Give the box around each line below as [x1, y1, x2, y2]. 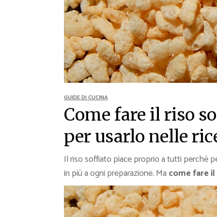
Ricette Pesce [112, 28, 154, 40]
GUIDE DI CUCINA [64, 93, 108, 103]
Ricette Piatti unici [112, 12, 166, 24]
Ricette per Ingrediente [112, 60, 182, 72]
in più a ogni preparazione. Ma [64, 166, 169, 181]
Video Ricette [112, 44, 153, 56]
